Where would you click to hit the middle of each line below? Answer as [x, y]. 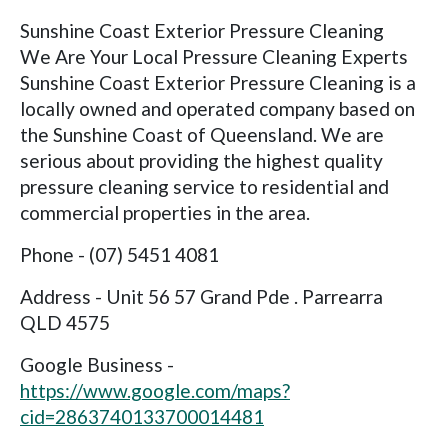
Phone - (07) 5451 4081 [119, 255]
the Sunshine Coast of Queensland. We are [202, 135]
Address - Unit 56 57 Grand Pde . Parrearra [201, 297]
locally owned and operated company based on [217, 109]
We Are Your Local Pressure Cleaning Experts [214, 57]
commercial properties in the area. [165, 213]
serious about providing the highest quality [201, 161]
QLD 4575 [65, 323]
